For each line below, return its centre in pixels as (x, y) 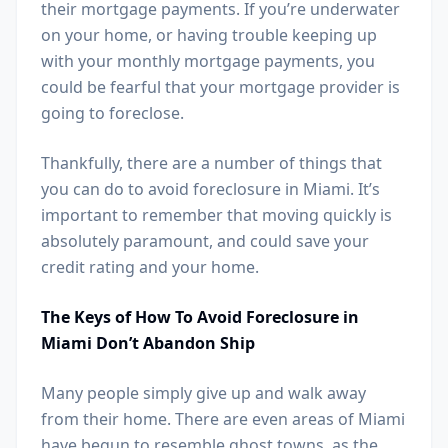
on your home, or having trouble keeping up (209, 35)
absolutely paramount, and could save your (205, 241)
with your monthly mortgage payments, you (208, 61)
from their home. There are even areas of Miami (223, 419)
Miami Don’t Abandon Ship (148, 343)
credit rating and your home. (150, 267)
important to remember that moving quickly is (216, 215)
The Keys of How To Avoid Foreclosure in (200, 317)
